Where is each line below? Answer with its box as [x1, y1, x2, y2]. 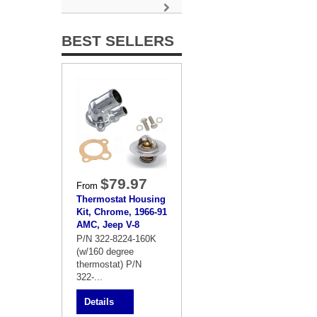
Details [84, 296, 114, 307]
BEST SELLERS [62, 33, 174, 49]
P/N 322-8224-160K [76, 234, 156, 244]
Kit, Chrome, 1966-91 [76, 207, 167, 217]
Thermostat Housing [76, 194, 166, 204]
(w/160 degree [76, 246, 134, 257]
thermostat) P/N [76, 259, 142, 270]
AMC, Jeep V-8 [76, 219, 139, 230]
